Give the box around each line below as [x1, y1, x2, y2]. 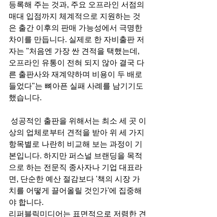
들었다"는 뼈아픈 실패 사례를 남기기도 [9, 81, 145, 90]
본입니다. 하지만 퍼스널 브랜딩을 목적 [9, 151, 142, 160]
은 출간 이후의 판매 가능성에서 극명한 [9, 23, 144, 32]
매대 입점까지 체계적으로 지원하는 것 [9, 12, 140, 20]
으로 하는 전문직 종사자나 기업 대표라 [9, 163, 142, 171]
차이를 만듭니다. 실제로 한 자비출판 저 [9, 35, 144, 44]
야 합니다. [9, 198, 44, 206]
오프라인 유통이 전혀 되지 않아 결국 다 [9, 58, 144, 67]
